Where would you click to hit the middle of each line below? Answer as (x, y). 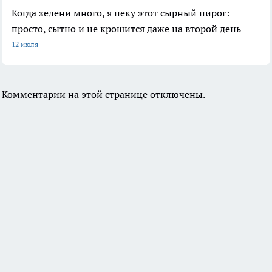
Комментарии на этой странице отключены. (104, 94)
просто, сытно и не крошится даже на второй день (126, 29)
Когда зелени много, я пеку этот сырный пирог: (121, 13)
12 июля (25, 44)
